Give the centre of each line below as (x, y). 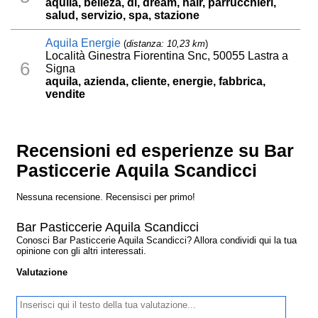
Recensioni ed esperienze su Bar (155, 151)
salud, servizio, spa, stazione (123, 16)
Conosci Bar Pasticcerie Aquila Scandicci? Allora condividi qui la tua (157, 241)
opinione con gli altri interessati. (82, 251)
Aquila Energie (83, 43)
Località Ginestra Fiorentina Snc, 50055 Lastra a (167, 56)
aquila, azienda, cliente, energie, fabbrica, (156, 82)
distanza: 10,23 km (166, 44)
